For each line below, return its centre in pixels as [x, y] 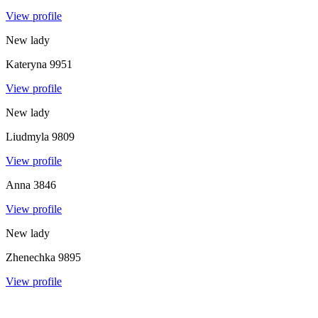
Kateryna [26, 64]
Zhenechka [31, 257]
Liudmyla [27, 136]
